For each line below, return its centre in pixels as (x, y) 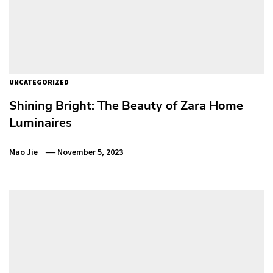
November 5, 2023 (90, 151)
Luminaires (41, 122)
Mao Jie (23, 151)
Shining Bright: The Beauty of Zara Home (126, 105)
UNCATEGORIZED (39, 82)
